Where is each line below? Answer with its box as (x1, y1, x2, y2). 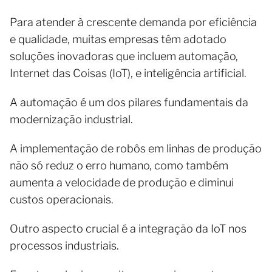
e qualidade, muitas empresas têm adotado (10, 33, 226, 46)
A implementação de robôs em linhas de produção (10, 142, 262, 155)
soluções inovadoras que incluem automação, (10, 50, 238, 63)
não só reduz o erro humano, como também (10, 159, 228, 172)
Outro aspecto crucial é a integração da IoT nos (10, 222, 246, 235)
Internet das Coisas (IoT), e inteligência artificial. (10, 67, 246, 80)
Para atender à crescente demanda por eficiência (10, 16, 257, 29)
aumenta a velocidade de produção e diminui (10, 176, 234, 189)
